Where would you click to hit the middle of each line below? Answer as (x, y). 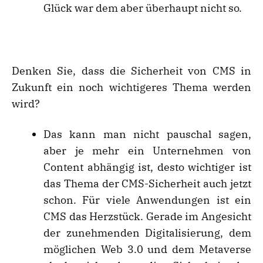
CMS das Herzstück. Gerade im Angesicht (147, 217)
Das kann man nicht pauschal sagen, (147, 134)
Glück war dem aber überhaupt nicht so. (143, 8)
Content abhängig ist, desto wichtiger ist (147, 167)
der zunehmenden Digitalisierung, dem (147, 233)
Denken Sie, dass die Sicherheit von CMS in (131, 71)
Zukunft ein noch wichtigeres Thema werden (131, 87)
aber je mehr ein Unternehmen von (147, 151)
